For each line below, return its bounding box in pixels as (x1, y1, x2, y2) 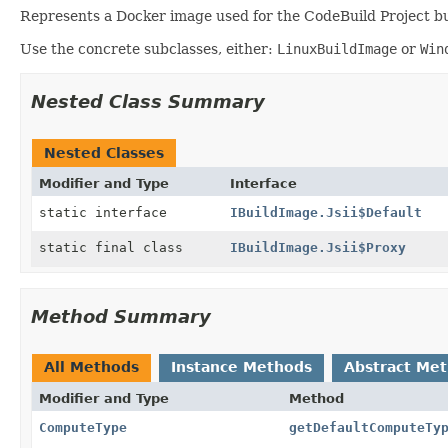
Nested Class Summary (31, 90, 265, 112)
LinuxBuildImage (277, 40, 397, 57)
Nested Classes (44, 144, 164, 161)
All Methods (44, 358, 139, 375)
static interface (39, 204, 175, 220)
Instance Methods (171, 358, 312, 375)
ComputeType (39, 419, 127, 435)
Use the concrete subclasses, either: (20, 40, 277, 57)
